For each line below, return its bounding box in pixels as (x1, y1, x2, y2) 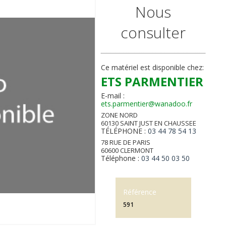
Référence (123, 187, 156, 197)
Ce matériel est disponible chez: (101, 63, 204, 72)
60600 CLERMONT (101, 146, 154, 155)
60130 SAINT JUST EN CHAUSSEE (101, 119, 197, 128)
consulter (121, 22, 186, 43)
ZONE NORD (101, 110, 138, 120)
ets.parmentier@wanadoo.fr (101, 99, 193, 108)
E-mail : (101, 91, 125, 100)
